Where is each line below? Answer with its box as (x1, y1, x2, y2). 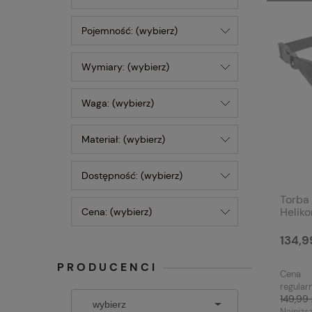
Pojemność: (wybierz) (81, 24, 178, 37)
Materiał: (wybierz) (81, 133, 165, 146)
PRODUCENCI (57, 260, 157, 274)
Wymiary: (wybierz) (81, 61, 169, 73)
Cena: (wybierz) (81, 205, 152, 218)
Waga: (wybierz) (81, 97, 154, 109)
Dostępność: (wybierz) (81, 169, 182, 182)
